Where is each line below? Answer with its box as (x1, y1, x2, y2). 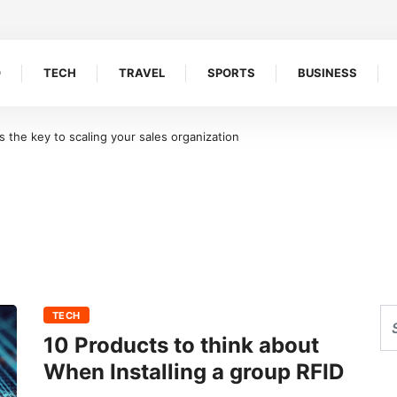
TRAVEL (119, 66, 165, 80)
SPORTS (207, 66, 255, 80)
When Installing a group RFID (43, 359, 344, 385)
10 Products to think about (43, 332, 319, 358)
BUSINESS (298, 66, 357, 80)
